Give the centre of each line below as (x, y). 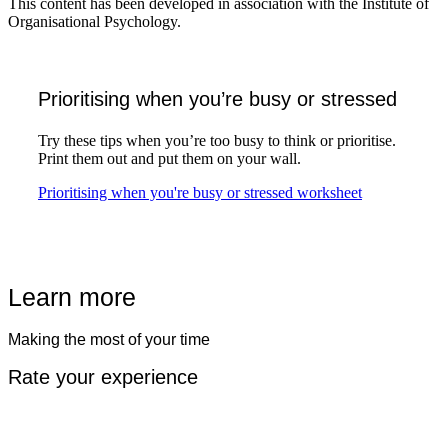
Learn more (72, 297)
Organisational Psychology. (94, 21)
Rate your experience (103, 376)
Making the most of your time (109, 339)
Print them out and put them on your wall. (171, 158)
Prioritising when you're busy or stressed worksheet (200, 192)
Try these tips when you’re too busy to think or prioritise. (217, 140)
